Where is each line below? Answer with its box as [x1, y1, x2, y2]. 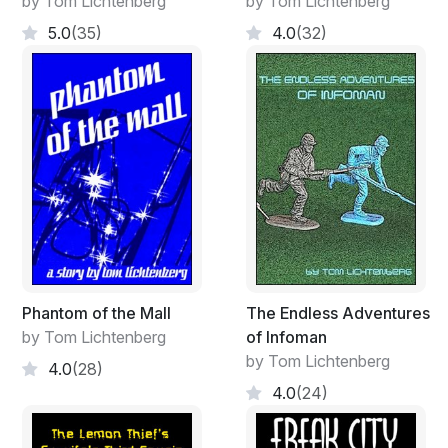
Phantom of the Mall [22, 303, 171, 324]
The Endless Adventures [246, 303, 430, 324]
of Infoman [246, 327, 327, 348]
